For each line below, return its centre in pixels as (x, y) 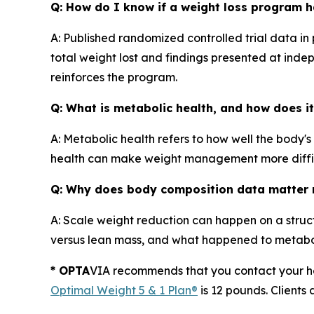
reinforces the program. (115, 77)
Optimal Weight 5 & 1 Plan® (124, 290)
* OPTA (70, 270)
